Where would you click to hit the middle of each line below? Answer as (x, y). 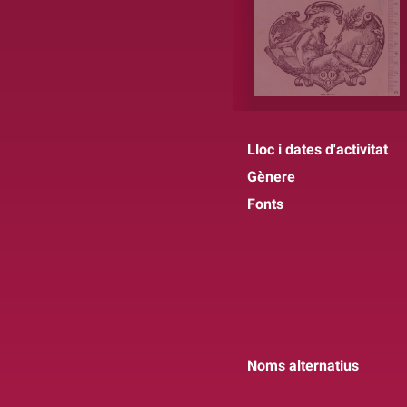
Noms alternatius (303, 365)
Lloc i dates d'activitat (318, 149)
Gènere (271, 176)
